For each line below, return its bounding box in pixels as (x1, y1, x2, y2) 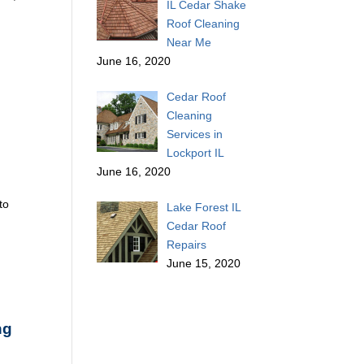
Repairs (166, 238, 206, 252)
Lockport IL (166, 146, 224, 160)
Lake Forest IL (166, 201, 240, 214)
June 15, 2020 (166, 257, 240, 271)
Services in (166, 128, 223, 141)
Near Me (166, 36, 211, 50)
